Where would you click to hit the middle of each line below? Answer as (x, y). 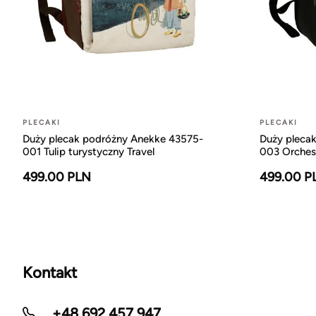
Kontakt (50, 272)
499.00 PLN (57, 177)
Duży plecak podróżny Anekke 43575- (113, 139)
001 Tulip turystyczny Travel (89, 151)
